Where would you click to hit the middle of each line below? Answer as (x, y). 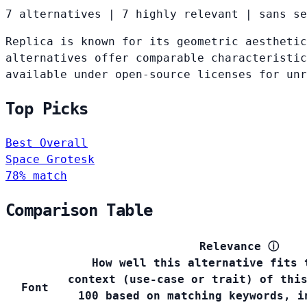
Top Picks (47, 109)
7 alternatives (53, 14)
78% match (36, 176)
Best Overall (47, 143)
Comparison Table (79, 211)
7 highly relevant (180, 14)
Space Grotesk (50, 160)
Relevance (230, 247)
